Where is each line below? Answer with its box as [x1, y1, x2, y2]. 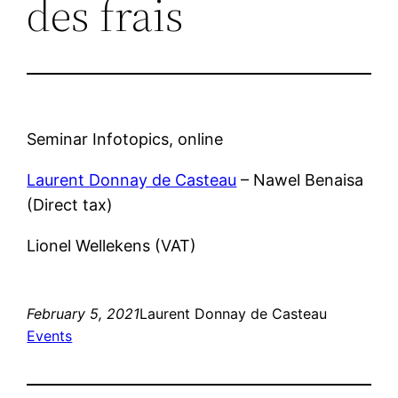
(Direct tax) [27, 195, 114, 214]
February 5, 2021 [27, 304, 140, 322]
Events [27, 326, 73, 345]
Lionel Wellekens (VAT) [27, 235, 197, 255]
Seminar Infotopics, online [27, 129, 224, 148]
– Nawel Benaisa [236, 170, 364, 189]
